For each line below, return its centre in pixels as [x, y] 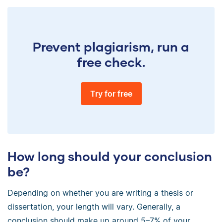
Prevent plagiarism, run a [111, 47]
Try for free [111, 94]
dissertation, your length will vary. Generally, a [94, 207]
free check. [111, 62]
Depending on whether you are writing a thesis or [100, 193]
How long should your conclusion [110, 156]
